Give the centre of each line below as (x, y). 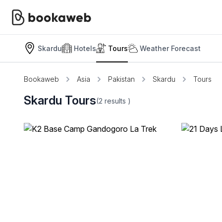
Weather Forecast (170, 48)
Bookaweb (41, 79)
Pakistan (121, 79)
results (116, 101)
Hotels (85, 48)
